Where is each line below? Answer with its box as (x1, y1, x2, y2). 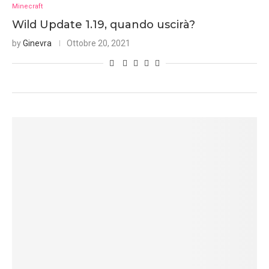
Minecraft (12, 2, 43, 10)
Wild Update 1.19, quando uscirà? (12, 18, 195, 31)
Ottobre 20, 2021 (67, 38, 130, 48)
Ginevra (23, 38, 52, 48)
